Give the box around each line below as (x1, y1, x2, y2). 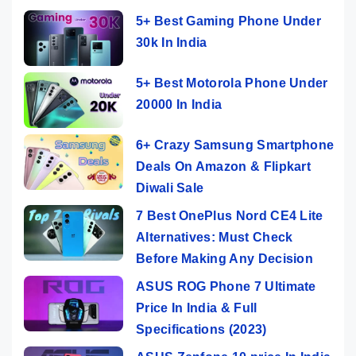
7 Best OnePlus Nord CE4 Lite (136, 208, 323, 222)
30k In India (136, 35, 207, 49)
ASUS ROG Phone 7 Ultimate (136, 279, 316, 293)
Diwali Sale (136, 180, 204, 195)
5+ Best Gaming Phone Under (136, 14, 322, 28)
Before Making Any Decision (136, 251, 314, 265)
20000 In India (136, 97, 222, 111)
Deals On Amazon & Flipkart (136, 159, 311, 173)
